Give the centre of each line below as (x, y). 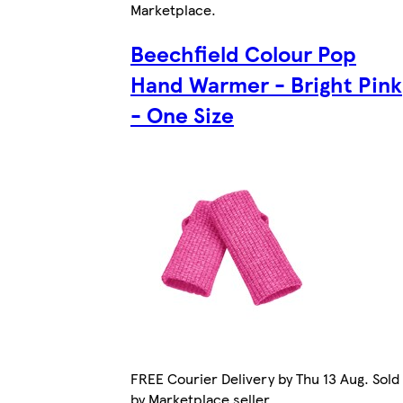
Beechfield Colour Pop (243, 53)
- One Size (182, 114)
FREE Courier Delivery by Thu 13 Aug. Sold (265, 379)
